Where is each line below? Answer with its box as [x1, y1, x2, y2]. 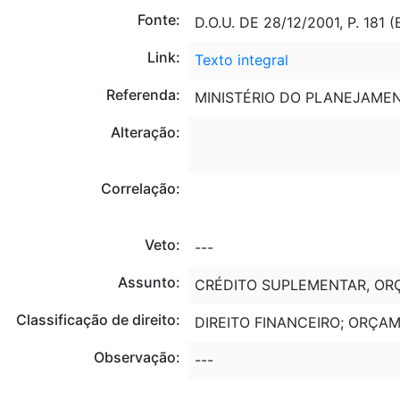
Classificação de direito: [15, 310, 180, 329]
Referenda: [105, 85, 180, 104]
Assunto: [117, 272, 180, 291]
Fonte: [137, 10, 180, 29]
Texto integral [194, 50, 288, 69]
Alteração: [110, 122, 180, 141]
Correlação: [100, 179, 180, 197]
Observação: [93, 347, 180, 366]
